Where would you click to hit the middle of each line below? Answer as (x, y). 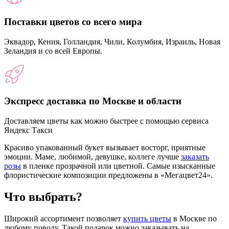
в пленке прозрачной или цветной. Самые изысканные (118, 166)
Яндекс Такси (28, 130)
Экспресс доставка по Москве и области (93, 101)
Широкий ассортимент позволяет (64, 218)
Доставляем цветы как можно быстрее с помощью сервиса (106, 121)
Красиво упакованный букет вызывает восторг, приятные (105, 148)
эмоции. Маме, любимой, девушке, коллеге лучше (93, 157)
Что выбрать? (43, 197)
